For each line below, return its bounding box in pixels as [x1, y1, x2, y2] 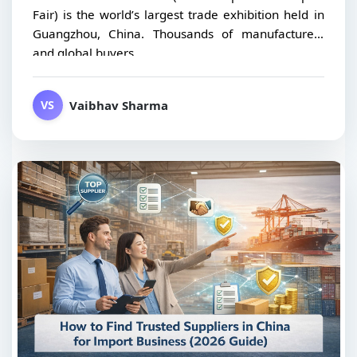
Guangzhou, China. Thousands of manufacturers [32, 25, 324, 42]
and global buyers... [32, 45, 143, 61]
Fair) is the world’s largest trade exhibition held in [32, 6, 324, 23]
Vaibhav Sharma [69, 96, 168, 113]
